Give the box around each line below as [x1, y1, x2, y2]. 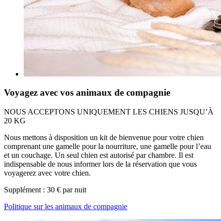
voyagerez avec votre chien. [4, 169, 91, 178]
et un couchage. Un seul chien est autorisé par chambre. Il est [4, 151, 193, 160]
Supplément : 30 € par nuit [4, 185, 86, 194]
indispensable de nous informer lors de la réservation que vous [4, 160, 197, 169]
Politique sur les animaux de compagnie [4, 202, 127, 211]
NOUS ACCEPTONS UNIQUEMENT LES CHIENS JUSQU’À [4, 108, 214, 116]
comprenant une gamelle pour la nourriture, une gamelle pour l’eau [4, 142, 211, 151]
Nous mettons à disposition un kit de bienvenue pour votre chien [4, 133, 204, 142]
